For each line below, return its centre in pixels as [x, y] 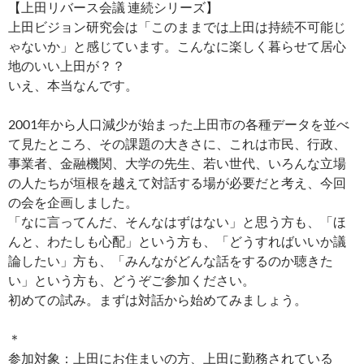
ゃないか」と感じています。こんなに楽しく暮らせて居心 [177, 46]
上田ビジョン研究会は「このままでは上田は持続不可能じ [177, 27]
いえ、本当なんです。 [73, 85]
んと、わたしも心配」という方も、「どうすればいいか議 [177, 241]
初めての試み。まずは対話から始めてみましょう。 [158, 300]
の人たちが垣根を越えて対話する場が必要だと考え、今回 [177, 183]
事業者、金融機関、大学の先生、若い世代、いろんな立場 [177, 163]
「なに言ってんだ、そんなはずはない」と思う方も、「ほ [177, 222]
